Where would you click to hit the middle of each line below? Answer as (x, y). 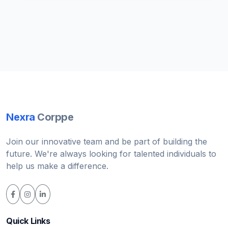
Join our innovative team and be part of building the (107, 142)
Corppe (55, 117)
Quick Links (28, 221)
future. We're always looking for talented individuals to (111, 154)
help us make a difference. (57, 166)
